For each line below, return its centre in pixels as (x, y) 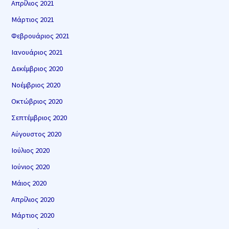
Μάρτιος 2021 (33, 20)
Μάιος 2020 (29, 183)
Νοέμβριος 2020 (36, 85)
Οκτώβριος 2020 (37, 101)
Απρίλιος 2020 (33, 199)
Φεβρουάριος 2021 (41, 36)
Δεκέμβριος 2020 (37, 68)
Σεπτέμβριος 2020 (39, 117)
